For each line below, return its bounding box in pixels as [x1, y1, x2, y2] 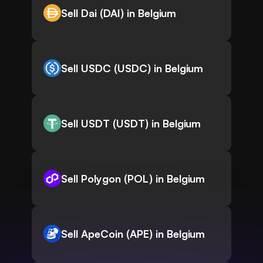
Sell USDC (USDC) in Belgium [61, 62, 203, 75]
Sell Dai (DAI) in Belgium [61, 6, 176, 20]
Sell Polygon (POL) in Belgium [61, 172, 205, 186]
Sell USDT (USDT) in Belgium [61, 117, 201, 130]
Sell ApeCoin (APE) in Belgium [61, 227, 205, 241]
